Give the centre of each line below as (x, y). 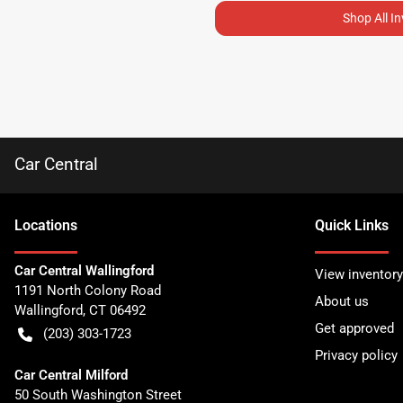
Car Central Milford (71, 375)
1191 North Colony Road (88, 290)
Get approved (354, 328)
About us (342, 301)
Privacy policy (356, 355)
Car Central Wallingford (84, 270)
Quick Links (352, 225)
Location (42, 225)
